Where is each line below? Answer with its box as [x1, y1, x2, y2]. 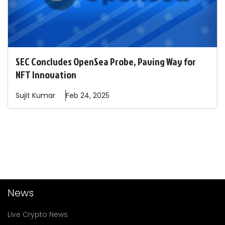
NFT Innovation [16, 67, 76, 82]
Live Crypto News [8, 209, 68, 220]
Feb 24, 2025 [66, 90, 109, 101]
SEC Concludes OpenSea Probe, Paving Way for [16, 54, 196, 69]
